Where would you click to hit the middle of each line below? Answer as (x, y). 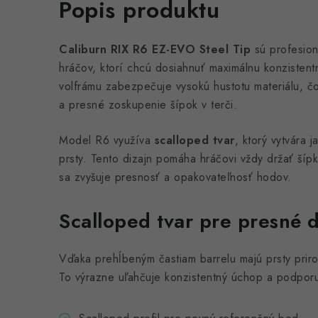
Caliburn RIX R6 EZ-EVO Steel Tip (155, 49)
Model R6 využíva (107, 140)
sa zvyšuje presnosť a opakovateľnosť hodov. (175, 177)
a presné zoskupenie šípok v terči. (148, 105)
